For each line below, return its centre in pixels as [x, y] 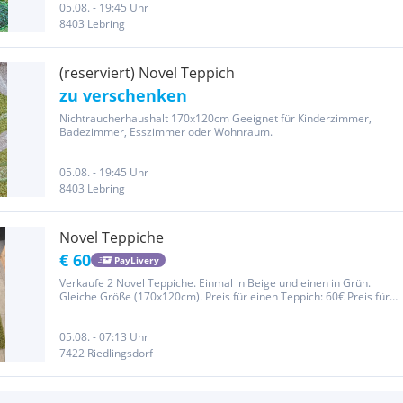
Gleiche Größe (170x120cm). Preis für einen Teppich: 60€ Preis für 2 [229, 296]
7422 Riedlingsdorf [106, 353]
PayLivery [136, 260]
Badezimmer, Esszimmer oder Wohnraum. [166, 132]
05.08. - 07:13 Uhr [104, 337]
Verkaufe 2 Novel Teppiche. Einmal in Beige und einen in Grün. [215, 283]
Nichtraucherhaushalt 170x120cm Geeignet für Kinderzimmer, [215, 118]
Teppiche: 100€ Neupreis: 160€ [137, 310]
